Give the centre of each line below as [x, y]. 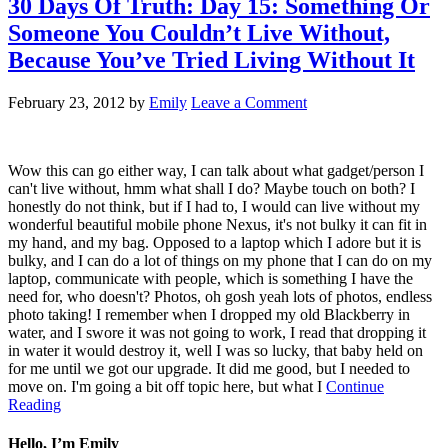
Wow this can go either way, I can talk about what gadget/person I [216, 170]
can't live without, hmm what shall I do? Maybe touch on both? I [211, 188]
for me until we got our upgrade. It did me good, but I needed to [209, 368]
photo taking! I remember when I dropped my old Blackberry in [209, 314]
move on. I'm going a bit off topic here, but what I [167, 386]
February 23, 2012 [66, 102]
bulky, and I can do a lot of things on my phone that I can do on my [220, 260]
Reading [34, 404]
